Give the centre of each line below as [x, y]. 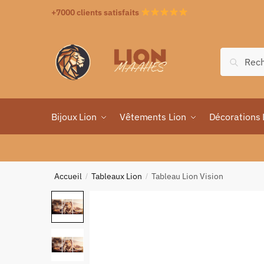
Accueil [68, 176]
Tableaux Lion [117, 176]
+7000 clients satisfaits [96, 12]
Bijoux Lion [74, 117]
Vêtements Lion [153, 117]
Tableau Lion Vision [188, 176]
